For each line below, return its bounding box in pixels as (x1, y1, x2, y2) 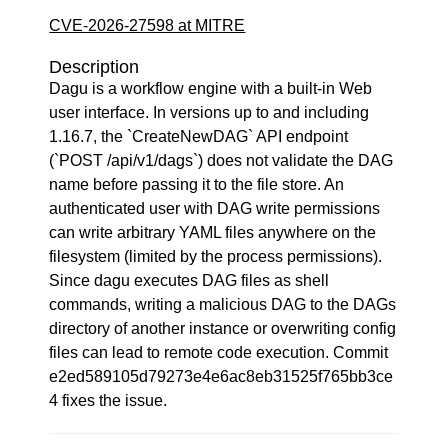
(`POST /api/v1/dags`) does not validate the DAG (49, 152, 394, 169)
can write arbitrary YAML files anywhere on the (49, 224, 377, 241)
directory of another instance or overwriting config (49, 320, 397, 337)
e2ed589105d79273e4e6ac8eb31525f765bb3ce (49, 368, 394, 385)
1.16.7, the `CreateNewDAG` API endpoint (49, 128, 349, 145)
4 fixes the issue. (49, 392, 168, 409)
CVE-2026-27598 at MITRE (49, 17, 246, 34)
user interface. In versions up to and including (49, 104, 370, 121)
